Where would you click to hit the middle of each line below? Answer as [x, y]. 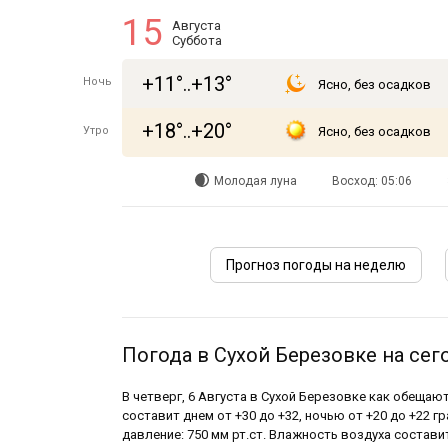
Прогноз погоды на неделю [316, 265]
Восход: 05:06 [371, 181]
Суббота [197, 40]
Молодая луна [255, 181]
